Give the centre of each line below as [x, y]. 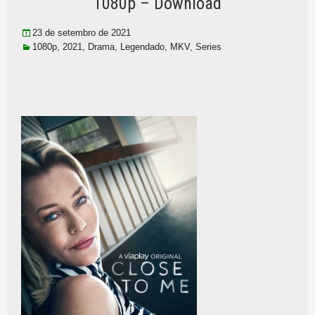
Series [208, 47]
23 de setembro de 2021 [82, 33]
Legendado [142, 47]
